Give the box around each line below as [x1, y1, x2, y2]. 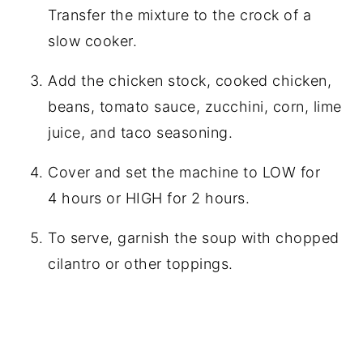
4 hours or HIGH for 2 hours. [48, 189, 250, 207]
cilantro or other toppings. [48, 254, 233, 272]
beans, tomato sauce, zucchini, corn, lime [48, 97, 342, 115]
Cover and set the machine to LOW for [48, 163, 321, 181]
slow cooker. [48, 32, 142, 49]
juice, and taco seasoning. [48, 123, 233, 141]
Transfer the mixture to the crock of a [48, 6, 312, 23]
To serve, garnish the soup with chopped [48, 228, 340, 246]
